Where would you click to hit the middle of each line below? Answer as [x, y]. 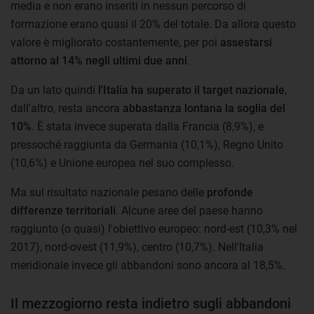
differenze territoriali [63, 210]
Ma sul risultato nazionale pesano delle [109, 192]
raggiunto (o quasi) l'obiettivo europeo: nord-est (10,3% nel [154, 228]
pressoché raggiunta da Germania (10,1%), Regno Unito [147, 144]
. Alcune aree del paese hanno [189, 210]
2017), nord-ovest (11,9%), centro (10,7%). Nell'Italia [137, 247]
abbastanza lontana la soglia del [203, 108]
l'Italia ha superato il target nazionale [191, 90]
